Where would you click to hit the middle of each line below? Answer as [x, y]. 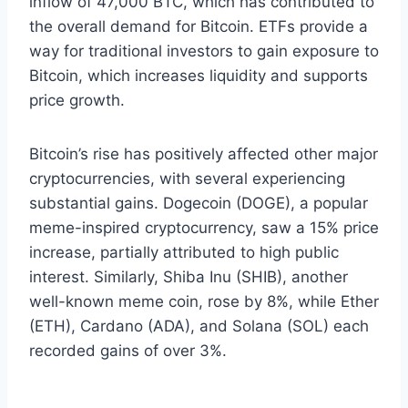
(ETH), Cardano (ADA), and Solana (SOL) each [199, 326]
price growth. [77, 101]
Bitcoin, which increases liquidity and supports [199, 76]
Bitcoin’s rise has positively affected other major [204, 154]
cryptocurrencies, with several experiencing [187, 179]
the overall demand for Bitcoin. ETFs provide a [199, 27]
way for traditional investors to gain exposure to [204, 51]
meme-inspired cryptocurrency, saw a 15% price [204, 228]
